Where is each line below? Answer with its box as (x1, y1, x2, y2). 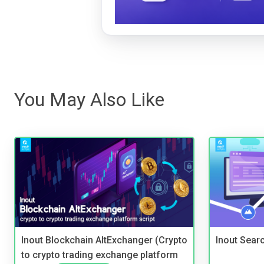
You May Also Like (14, 88, 164, 111)
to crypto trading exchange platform (21, 249, 178, 260)
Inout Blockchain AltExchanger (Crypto (21, 235, 187, 246)
